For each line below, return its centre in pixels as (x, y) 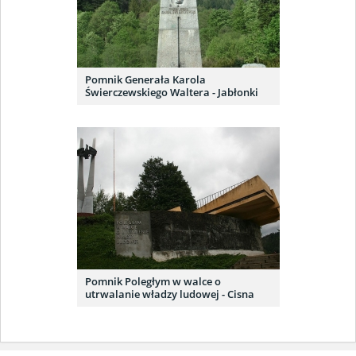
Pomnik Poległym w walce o (153, 281)
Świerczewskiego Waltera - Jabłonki (171, 92)
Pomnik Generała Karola (145, 79)
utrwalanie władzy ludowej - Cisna (169, 294)
